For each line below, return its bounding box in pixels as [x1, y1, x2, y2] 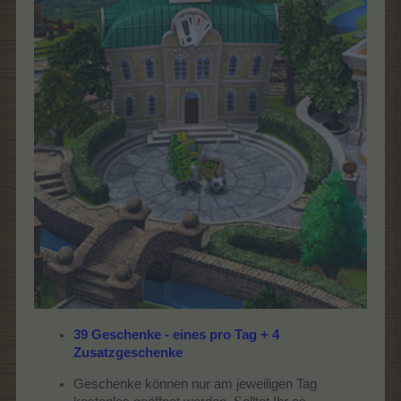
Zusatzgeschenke [73, 346, 183, 361]
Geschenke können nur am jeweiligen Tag [73, 376, 317, 391]
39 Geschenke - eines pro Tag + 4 [73, 328, 279, 343]
